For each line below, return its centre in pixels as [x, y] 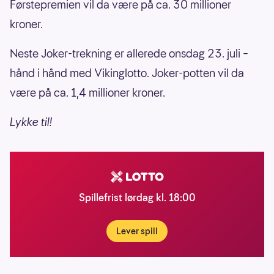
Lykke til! [31, 122]
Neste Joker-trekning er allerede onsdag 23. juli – [129, 53]
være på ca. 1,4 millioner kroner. [87, 92]
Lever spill [137, 231]
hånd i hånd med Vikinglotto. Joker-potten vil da [127, 73]
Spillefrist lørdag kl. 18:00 [137, 198]
